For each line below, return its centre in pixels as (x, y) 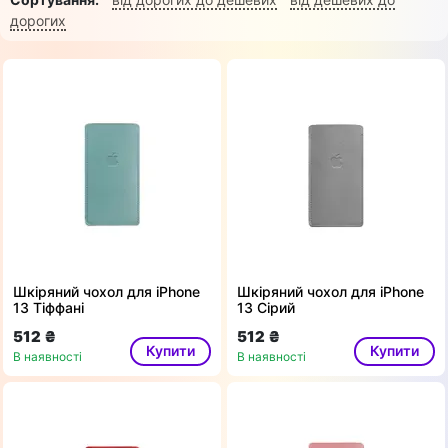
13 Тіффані (48, 308)
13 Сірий (266, 308)
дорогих (38, 21)
